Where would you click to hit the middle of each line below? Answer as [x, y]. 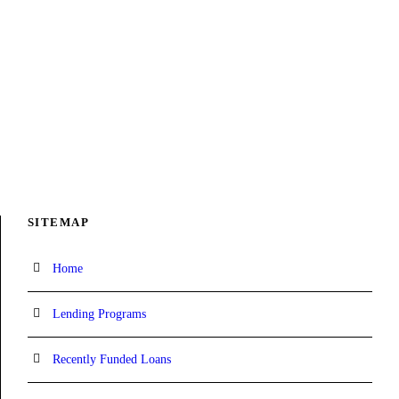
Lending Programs [99, 314]
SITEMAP [58, 222]
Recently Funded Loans [111, 359]
